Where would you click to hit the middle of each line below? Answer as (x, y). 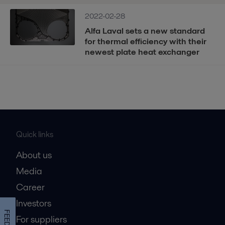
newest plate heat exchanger (142, 51)
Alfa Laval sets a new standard (145, 30)
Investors (34, 203)
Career (30, 187)
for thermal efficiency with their (146, 41)
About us (34, 155)
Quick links (35, 134)
